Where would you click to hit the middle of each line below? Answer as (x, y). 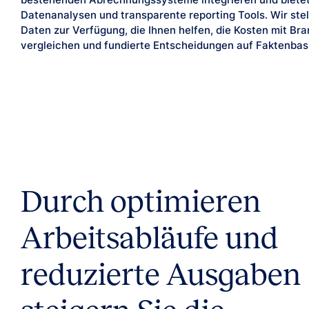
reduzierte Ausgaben (161, 274)
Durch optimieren (141, 201)
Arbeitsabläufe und (149, 237)
